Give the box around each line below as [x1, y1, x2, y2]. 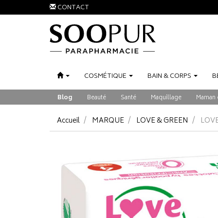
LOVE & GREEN [136, 115, 188, 127]
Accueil [57, 115, 80, 127]
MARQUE [92, 115, 124, 127]
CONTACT [57, 2, 89, 14]
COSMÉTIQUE [84, 71, 127, 82]
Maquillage [151, 93, 182, 103]
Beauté [87, 93, 106, 103]
